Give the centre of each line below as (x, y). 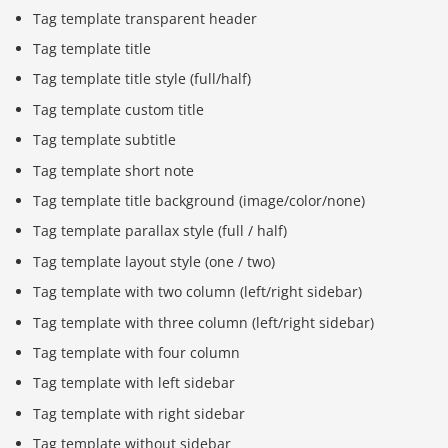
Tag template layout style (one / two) (154, 261)
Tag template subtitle (105, 140)
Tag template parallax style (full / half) (160, 231)
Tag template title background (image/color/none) (199, 200)
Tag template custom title (119, 109)
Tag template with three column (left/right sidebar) (204, 322)
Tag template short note (114, 170)
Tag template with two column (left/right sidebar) (198, 292)
